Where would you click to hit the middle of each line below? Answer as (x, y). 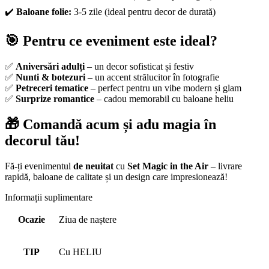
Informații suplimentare (49, 197)
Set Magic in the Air (168, 166)
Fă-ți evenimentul (39, 166)
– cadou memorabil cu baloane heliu (164, 99)
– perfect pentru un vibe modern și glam (165, 88)
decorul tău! (42, 141)
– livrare (225, 166)
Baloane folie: (44, 12)
